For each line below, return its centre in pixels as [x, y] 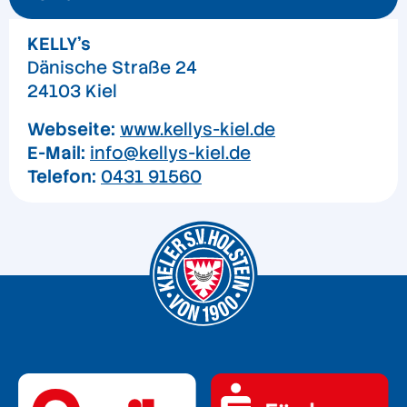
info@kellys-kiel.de [170, 154]
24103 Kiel [72, 92]
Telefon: [62, 177]
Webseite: [71, 130]
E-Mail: [56, 154]
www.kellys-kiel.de [198, 130]
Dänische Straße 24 [112, 68]
